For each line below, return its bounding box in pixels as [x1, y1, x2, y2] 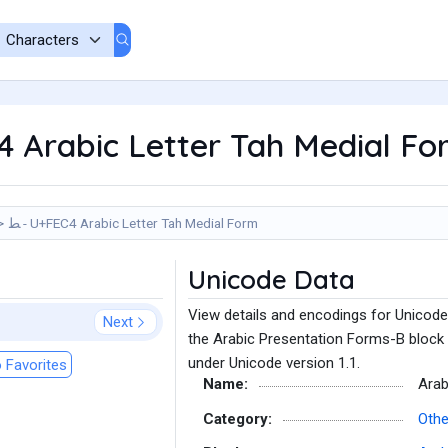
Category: [203, 409, 272, 428]
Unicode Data [188, 263, 355, 296]
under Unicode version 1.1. [188, 354, 360, 372]
